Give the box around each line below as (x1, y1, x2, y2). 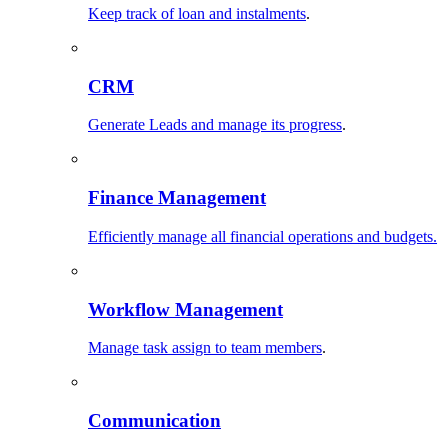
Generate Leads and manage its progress (88, 116, 342, 134)
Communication (88, 410, 221, 431)
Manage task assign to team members (88, 339, 322, 357)
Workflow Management (88, 298, 283, 320)
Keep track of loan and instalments (88, 4, 306, 22)
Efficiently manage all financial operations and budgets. (88, 227, 437, 245)
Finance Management (88, 187, 266, 209)
